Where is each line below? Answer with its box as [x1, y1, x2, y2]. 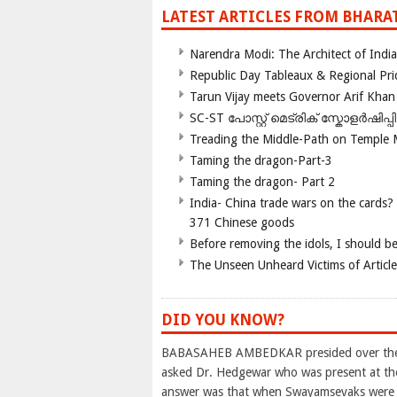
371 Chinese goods [190, 215, 294, 230]
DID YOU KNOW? [161, 311, 284, 330]
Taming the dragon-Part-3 [190, 153, 332, 168]
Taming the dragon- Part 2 [190, 175, 335, 190]
